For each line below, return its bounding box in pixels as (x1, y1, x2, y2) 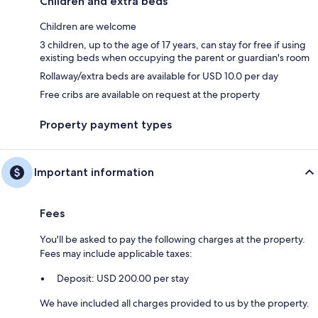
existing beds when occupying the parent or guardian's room (40, 50, 309, 64)
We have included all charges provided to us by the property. (40, 296, 309, 309)
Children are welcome (40, 19, 136, 33)
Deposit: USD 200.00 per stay (57, 271, 189, 285)
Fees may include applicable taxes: (40, 246, 192, 260)
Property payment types (40, 117, 172, 131)
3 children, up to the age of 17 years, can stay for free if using (40, 38, 306, 51)
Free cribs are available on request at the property (40, 87, 260, 101)
